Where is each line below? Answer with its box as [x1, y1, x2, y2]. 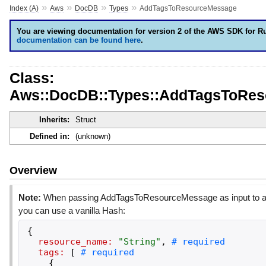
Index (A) [9, 4, 39, 12]
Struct [75, 115, 96, 125]
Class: [9, 69, 54, 86]
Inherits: [39, 115, 69, 125]
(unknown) [75, 132, 110, 141]
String [123, 236, 156, 247]
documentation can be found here [16, 35, 141, 45]
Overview [9, 164, 57, 176]
